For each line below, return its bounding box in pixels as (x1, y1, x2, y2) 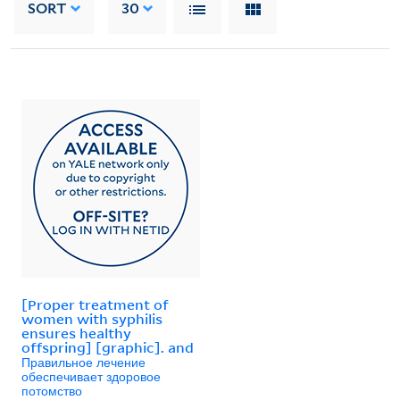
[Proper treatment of (21, 295, 169, 313)
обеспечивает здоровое (21, 366, 161, 385)
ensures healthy (21, 323, 131, 342)
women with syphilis (21, 309, 162, 328)
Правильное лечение (21, 352, 146, 371)
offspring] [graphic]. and (21, 337, 194, 356)
